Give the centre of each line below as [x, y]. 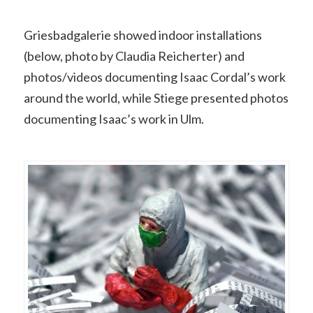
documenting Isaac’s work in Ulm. [114, 119]
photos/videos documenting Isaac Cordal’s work [154, 77]
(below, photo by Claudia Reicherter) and [134, 56]
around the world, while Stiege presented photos [156, 98]
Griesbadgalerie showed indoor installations [143, 35]
